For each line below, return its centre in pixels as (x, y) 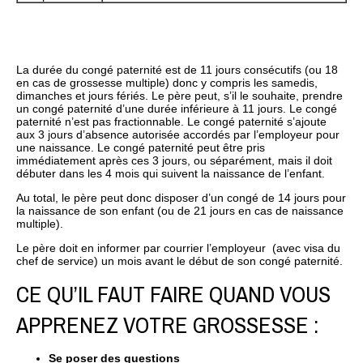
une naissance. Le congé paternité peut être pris (141, 147)
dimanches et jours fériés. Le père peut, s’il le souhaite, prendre (179, 95)
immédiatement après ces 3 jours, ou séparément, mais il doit (174, 160)
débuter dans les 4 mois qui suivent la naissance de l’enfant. (171, 173)
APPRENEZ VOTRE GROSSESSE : (167, 325)
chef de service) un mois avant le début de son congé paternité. (179, 261)
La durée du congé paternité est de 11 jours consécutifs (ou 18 (177, 69)
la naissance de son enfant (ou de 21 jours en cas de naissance (180, 210)
